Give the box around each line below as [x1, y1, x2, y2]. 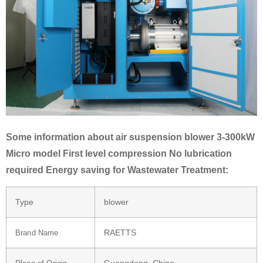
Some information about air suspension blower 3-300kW [6, 131, 255, 142]
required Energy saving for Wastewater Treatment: [6, 164, 228, 175]
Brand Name [15, 228, 59, 238]
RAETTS [104, 228, 136, 238]
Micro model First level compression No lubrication [6, 148, 232, 159]
